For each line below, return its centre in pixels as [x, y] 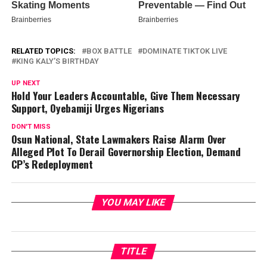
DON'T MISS [31, 126]
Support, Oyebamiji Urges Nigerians [87, 108]
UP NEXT [25, 83]
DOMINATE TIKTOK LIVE [184, 51]
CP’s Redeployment [52, 164]
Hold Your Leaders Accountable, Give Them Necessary [126, 95]
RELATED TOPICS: [43, 51]
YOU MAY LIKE [134, 202]
